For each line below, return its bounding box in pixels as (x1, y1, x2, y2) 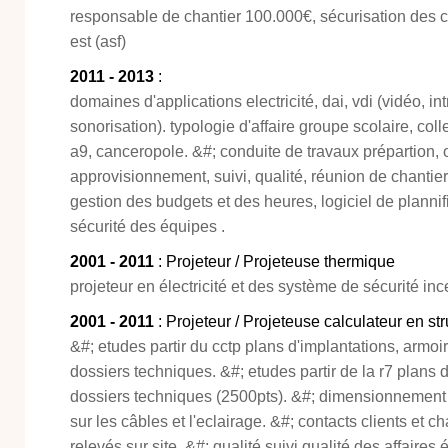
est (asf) (70, 33, 126, 50)
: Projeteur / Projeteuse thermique (154, 253, 395, 270)
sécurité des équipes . (70, 218, 225, 235)
